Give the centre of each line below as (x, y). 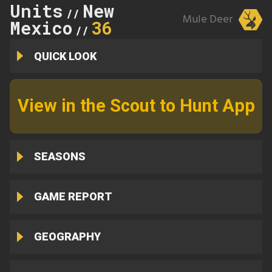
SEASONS (59, 157)
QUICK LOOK (65, 56)
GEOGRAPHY (67, 237)
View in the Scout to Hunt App (136, 106)
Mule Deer (207, 19)
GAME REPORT (73, 197)
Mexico (41, 28)
